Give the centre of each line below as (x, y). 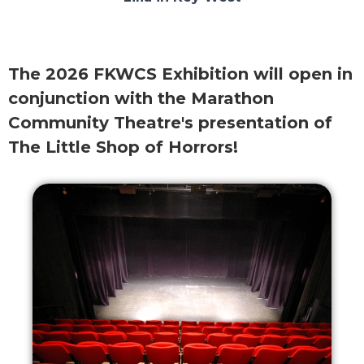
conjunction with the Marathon (141, 99)
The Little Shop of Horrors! (128, 147)
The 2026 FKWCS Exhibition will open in (180, 74)
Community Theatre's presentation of (170, 123)
